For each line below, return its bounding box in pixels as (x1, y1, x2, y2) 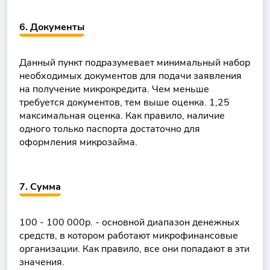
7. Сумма (19, 180, 61, 193)
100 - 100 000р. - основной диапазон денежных (19, 216, 240, 229)
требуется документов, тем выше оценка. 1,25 (19, 96, 230, 109)
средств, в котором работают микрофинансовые (19, 229, 238, 242)
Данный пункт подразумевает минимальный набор (19, 56, 250, 69)
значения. (19, 256, 64, 269)
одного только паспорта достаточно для (19, 122, 200, 136)
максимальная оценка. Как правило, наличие (19, 109, 225, 122)
